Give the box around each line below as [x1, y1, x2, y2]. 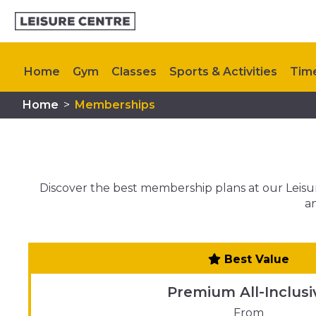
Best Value [220, 252, 289, 266]
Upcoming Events [24, 110, 126, 123]
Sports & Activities [169, 65, 277, 78]
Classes [111, 65, 157, 78]
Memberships [75, 98, 155, 111]
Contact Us [139, 110, 204, 123]
